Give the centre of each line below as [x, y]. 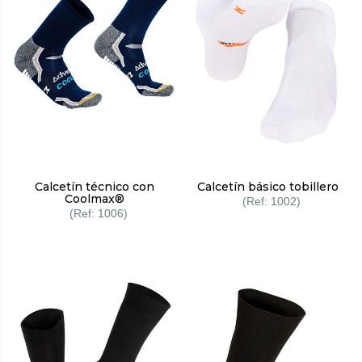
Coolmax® [95, 199]
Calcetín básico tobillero [267, 187]
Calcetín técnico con [95, 187]
